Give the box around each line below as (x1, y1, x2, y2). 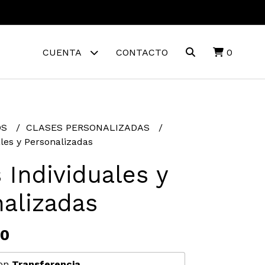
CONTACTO (115, 47, 168, 58)
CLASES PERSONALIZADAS (25, 122, 153, 133)
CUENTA (42, 47, 84, 58)
